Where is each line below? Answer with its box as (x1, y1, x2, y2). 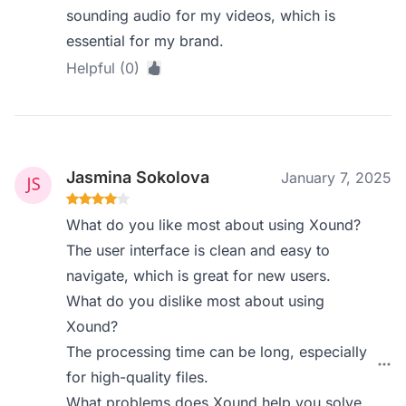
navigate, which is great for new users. (66, 266, 332, 285)
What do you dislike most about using (66, 292, 325, 310)
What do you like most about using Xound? (66, 216, 362, 234)
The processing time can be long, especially (66, 343, 368, 361)
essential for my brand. (66, 32, 225, 50)
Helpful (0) (66, 59, 140, 77)
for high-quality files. (66, 368, 209, 386)
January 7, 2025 (281, 169, 391, 187)
